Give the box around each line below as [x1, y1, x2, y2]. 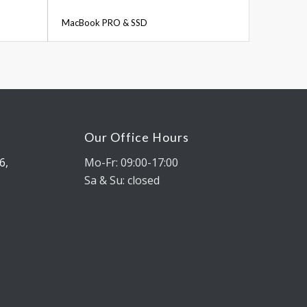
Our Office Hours [84, 130, 190, 145]
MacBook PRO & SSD [62, 17, 148, 29]
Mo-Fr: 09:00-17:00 [84, 154, 179, 170]
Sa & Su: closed [84, 172, 160, 188]
